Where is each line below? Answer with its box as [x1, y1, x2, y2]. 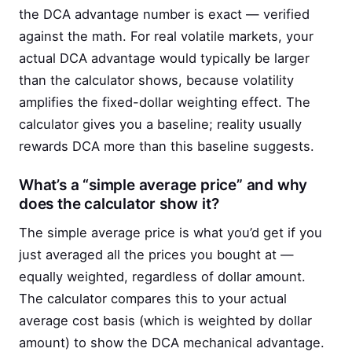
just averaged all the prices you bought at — [19, 247, 294, 263]
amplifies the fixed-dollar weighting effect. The [19, 94, 310, 111]
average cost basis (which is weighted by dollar [19, 313, 312, 329]
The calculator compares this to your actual [19, 291, 287, 307]
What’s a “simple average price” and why [19, 176, 308, 195]
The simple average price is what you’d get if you [19, 225, 322, 241]
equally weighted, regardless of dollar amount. [19, 269, 306, 285]
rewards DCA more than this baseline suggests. [19, 138, 314, 155]
